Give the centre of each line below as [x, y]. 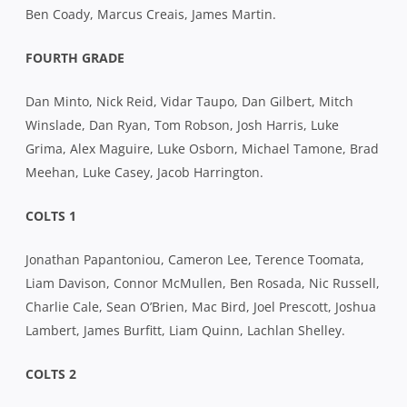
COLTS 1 [51, 215]
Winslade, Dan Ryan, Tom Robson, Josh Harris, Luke [182, 124]
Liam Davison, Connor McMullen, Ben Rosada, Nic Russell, [203, 283]
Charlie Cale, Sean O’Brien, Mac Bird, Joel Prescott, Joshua [201, 306]
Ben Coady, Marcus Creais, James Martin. [151, 14]
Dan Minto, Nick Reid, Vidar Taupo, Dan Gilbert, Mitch [189, 101]
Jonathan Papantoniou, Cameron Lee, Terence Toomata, [195, 259]
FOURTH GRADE [75, 57]
